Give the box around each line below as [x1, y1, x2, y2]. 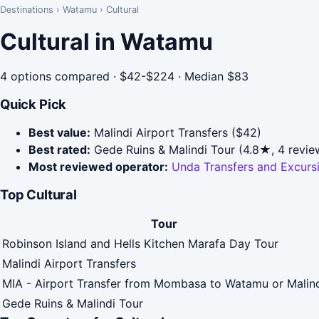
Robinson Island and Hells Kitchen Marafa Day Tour [2, 236, 278, 251]
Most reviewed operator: [28, 159, 168, 174]
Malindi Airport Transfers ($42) [90, 125, 261, 140]
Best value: [28, 125, 90, 140]
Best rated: [28, 142, 90, 157]
